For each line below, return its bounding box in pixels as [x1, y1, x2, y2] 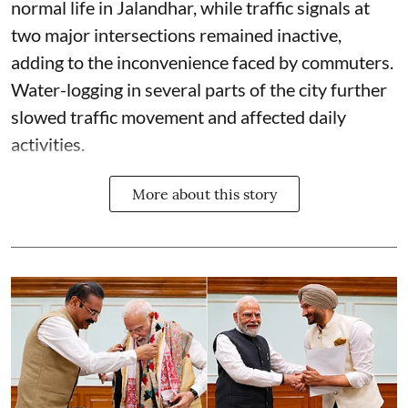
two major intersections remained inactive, [11, 24, 342, 46]
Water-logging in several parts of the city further [11, 78, 387, 101]
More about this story [131, 185, 277, 204]
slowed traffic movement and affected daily [11, 106, 346, 128]
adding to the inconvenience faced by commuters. [11, 51, 393, 74]
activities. [11, 133, 85, 156]
